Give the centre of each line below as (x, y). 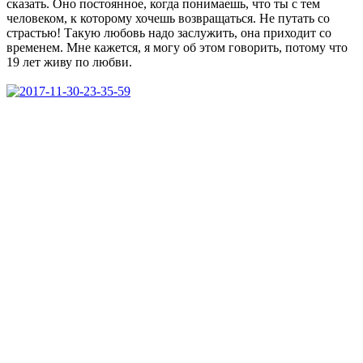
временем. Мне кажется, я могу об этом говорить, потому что (177, 47)
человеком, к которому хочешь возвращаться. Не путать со (168, 18)
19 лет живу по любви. (69, 62)
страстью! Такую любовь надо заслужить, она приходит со (169, 32)
